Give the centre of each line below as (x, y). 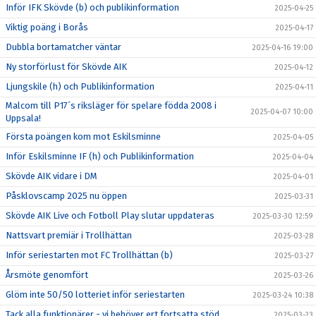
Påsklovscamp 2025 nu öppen (66, 196)
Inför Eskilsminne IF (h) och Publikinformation (100, 157)
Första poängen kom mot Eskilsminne (83, 137)
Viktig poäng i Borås (47, 28)
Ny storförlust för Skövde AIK (66, 67)
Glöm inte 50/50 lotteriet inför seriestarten (95, 295)
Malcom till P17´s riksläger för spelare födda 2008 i (111, 106)
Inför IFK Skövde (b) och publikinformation (92, 8)
